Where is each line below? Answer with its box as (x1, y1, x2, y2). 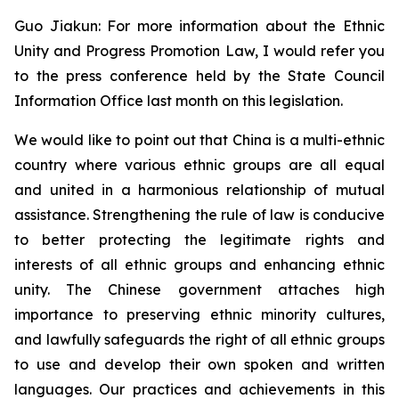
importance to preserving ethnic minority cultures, (14, 305, 385, 323)
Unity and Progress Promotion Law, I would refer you (14, 41, 385, 60)
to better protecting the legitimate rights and (14, 230, 385, 248)
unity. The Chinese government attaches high (14, 280, 385, 298)
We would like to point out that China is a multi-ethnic (14, 130, 385, 149)
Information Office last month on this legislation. (14, 91, 343, 110)
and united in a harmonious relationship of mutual (14, 180, 385, 199)
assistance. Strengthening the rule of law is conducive (14, 205, 385, 224)
